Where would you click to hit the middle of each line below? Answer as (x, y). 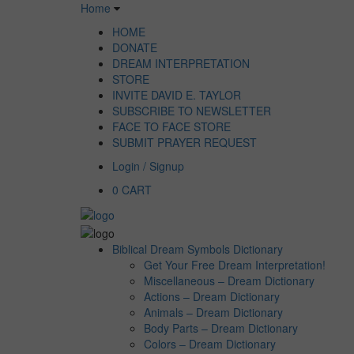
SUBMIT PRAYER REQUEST (185, 142)
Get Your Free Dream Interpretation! (235, 264)
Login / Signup (148, 166)
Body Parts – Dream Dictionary (221, 328)
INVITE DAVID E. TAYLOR (177, 95)
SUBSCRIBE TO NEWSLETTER (192, 111)
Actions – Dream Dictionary (212, 296)
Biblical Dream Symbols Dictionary (198, 249)
